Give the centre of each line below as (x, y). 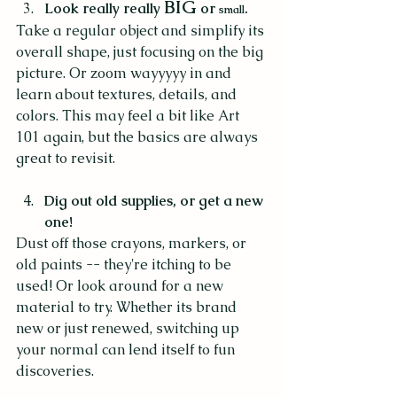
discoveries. (55, 370)
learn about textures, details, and (128, 94)
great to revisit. (67, 158)
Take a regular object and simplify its (142, 30)
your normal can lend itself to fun (127, 349)
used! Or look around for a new (121, 285)
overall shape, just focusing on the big (141, 51)
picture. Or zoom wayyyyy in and (125, 73)
